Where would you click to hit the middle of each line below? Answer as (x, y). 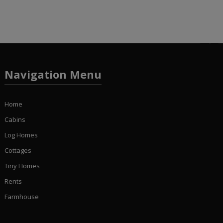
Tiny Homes (22, 166)
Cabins (15, 120)
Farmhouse (21, 197)
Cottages (18, 151)
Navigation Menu (53, 74)
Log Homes (21, 135)
